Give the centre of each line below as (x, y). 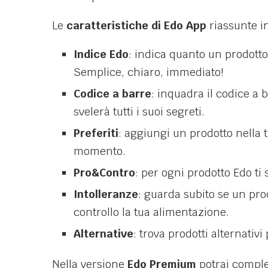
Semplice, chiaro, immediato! (148, 72)
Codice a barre (112, 94)
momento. (100, 151)
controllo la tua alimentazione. (151, 212)
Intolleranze (106, 194)
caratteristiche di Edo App (136, 26)
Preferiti (96, 133)
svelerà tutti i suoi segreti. (139, 112)
